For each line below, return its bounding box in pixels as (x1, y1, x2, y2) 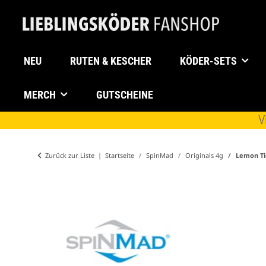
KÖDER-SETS (180, 55, 237, 67)
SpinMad (146, 151, 173, 160)
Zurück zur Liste (45, 151, 94, 160)
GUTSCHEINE (96, 88, 153, 101)
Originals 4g (185, 151, 223, 160)
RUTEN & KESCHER (70, 55, 151, 67)
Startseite (105, 151, 134, 160)
